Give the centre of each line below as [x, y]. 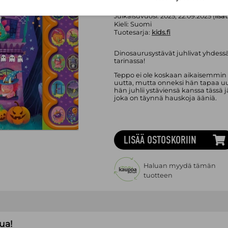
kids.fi [161, 32]
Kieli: [122, 24]
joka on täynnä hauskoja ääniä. [165, 98]
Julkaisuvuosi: [137, 16]
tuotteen [158, 175]
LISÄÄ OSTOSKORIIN [160, 140]
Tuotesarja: [132, 32]
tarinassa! [129, 61]
